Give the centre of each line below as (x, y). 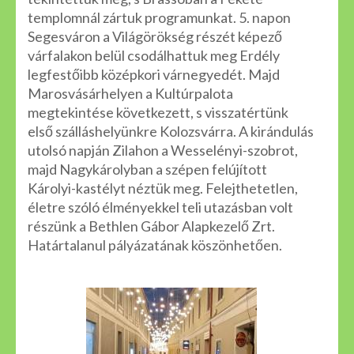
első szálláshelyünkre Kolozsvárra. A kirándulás (171, 131)
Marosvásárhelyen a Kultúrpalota (130, 93)
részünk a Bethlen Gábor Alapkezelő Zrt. (151, 226)
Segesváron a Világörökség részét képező (155, 36)
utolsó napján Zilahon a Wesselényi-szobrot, (163, 150)
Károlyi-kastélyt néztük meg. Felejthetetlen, (163, 188)
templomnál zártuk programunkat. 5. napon (159, 17)
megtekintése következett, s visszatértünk (158, 112)
